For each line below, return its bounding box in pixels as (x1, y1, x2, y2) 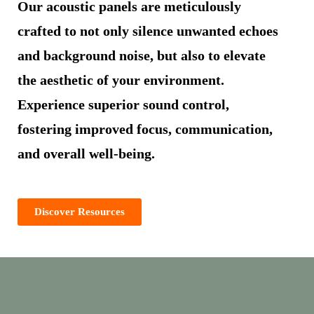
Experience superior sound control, (18, 96, 229, 112)
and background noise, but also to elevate (18, 47, 266, 63)
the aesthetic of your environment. (18, 71, 224, 88)
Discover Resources (34, 205, 125, 217)
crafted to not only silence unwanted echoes (18, 22, 278, 39)
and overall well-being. (18, 145, 155, 161)
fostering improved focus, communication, (18, 121, 273, 137)
